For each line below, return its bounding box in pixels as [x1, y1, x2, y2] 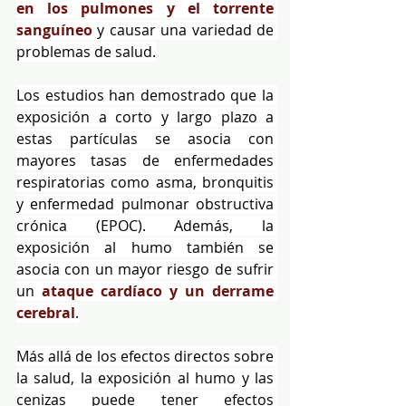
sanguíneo [16, 19, 92, 40]
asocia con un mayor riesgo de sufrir [16, 258, 274, 279]
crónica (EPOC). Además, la [16, 215, 274, 236]
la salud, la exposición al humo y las [16, 367, 274, 388]
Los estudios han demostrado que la [16, 84, 274, 105]
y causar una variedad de [92, 19, 274, 40]
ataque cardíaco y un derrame [42, 280, 274, 301]
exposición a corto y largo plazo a [16, 106, 274, 127]
